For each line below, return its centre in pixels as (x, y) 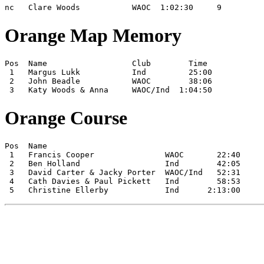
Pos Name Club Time (106, 64)
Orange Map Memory (93, 35)
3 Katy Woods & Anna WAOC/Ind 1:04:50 (108, 90)
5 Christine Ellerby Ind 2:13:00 (123, 190)
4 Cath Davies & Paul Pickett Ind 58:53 (123, 181)
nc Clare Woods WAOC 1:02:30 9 (113, 8)
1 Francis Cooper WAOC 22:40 (123, 155)
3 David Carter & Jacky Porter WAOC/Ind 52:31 (123, 173)
